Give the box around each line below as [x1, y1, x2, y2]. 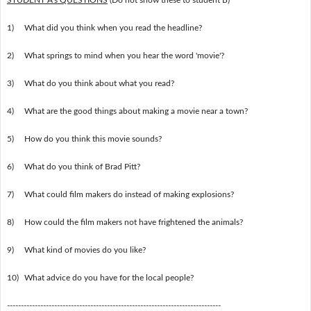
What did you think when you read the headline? [24, 23, 202, 32]
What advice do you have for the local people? [24, 273, 194, 282]
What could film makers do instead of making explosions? [24, 190, 234, 199]
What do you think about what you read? [24, 78, 174, 87]
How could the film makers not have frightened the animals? [24, 217, 243, 226]
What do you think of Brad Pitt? [24, 162, 140, 171]
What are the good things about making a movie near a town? [24, 106, 248, 115]
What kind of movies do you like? [24, 245, 146, 254]
